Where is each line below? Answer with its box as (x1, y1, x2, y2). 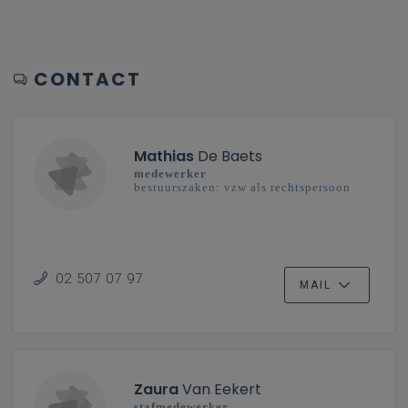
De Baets (194, 146, 262, 167)
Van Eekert (178, 379, 261, 400)
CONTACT (34, 66, 141, 92)
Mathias (134, 146, 194, 167)
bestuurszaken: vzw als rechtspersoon (134, 180, 351, 194)
